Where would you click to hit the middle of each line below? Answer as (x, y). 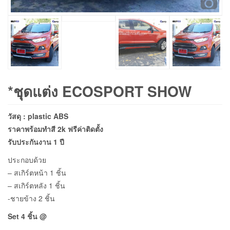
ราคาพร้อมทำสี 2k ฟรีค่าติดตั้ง (55, 129)
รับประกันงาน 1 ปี (37, 142)
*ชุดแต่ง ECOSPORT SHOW (100, 91)
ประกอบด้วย (27, 160)
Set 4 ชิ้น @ (27, 216)
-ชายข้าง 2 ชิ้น (31, 198)
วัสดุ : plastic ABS (38, 116)
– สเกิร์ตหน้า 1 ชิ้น (37, 173)
